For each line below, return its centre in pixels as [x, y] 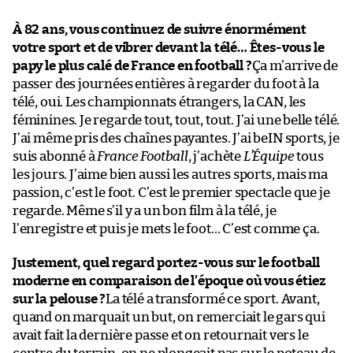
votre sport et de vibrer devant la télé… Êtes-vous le [169, 47]
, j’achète [216, 156]
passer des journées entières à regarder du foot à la [166, 84]
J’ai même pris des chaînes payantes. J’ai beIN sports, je [176, 138]
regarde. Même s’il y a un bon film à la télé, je [145, 210]
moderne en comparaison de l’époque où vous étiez [169, 281]
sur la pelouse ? [59, 299]
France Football [143, 156]
